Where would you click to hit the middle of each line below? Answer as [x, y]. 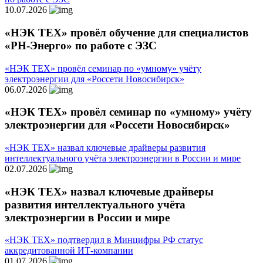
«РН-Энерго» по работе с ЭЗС [81, 45]
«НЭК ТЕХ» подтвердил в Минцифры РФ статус [104, 240]
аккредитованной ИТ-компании [69, 251]
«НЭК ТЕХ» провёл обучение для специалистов [127, 32]
